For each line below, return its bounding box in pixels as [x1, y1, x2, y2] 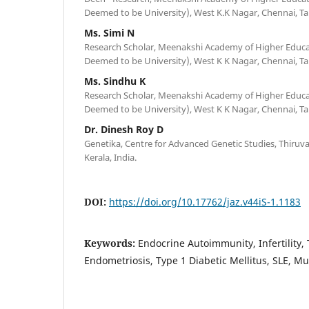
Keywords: [84, 237, 138, 250]
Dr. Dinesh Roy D [84, 123, 163, 137]
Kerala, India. [84, 151, 137, 164]
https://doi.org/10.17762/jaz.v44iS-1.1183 [109, 195, 301, 209]
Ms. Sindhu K [84, 74, 146, 88]
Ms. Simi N [84, 26, 134, 40]
